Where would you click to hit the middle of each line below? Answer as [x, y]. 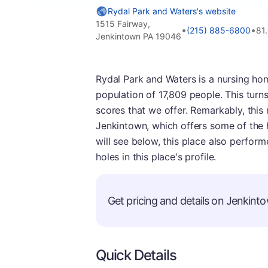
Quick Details [136, 255]
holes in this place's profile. [156, 157]
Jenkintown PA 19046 [138, 36]
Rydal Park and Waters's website [172, 11]
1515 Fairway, [123, 24]
